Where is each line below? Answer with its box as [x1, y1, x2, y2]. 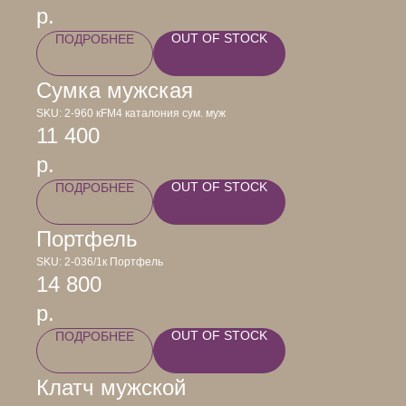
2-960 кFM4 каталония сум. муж [64, 107, 226, 120]
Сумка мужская [36, 78, 193, 102]
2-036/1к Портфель [64, 256, 163, 268]
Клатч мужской [36, 375, 186, 400]
